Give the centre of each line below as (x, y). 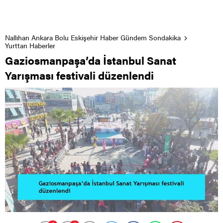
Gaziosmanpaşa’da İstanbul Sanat (91, 60)
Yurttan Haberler (30, 45)
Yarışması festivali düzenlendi (79, 75)
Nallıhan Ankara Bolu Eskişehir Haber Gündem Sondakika (93, 37)
